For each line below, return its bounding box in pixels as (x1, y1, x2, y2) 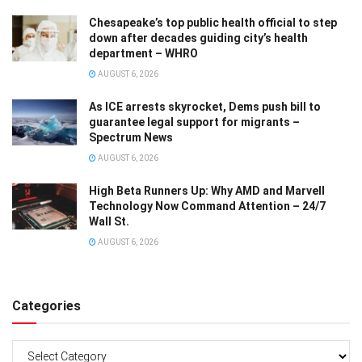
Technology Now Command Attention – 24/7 (89, 200, 326, 213)
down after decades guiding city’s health (89, 32, 308, 44)
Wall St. (89, 215, 129, 228)
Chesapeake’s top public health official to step (89, 16, 337, 29)
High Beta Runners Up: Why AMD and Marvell (89, 184, 325, 197)
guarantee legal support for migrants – (89, 116, 300, 128)
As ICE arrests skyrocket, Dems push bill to (89, 100, 321, 113)
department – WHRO (89, 47, 198, 60)
